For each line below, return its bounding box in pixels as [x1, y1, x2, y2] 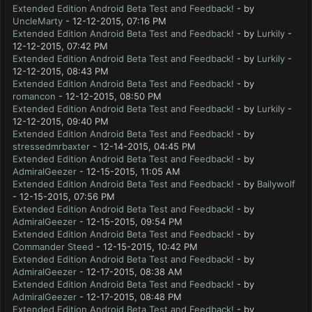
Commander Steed [13, 241, 93, 252]
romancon [13, 91, 56, 102]
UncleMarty [13, 15, 63, 26]
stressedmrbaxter [13, 141, 90, 152]
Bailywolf [257, 178, 295, 189]
